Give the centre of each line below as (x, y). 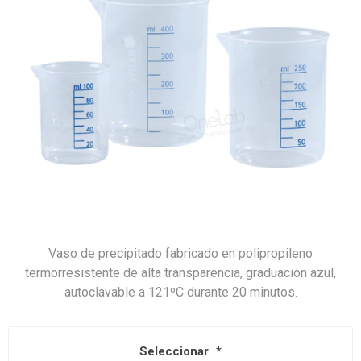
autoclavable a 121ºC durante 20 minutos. (180, 292)
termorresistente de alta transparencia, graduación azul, (180, 273)
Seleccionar (176, 352)
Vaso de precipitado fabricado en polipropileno (180, 253)
